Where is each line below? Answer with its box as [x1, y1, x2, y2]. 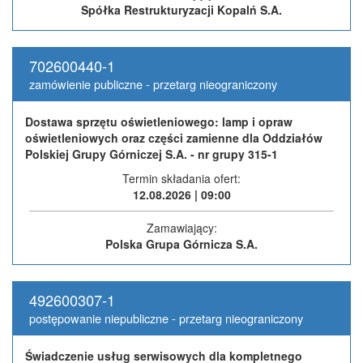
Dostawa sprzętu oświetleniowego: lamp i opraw [25, 113, 293, 130]
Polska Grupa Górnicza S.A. [105, 235, 258, 252]
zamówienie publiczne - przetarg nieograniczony [29, 75, 277, 92]
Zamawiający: [146, 219, 217, 236]
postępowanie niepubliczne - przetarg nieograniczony [29, 309, 303, 327]
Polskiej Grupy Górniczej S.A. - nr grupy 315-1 [25, 145, 278, 162]
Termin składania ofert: [122, 169, 241, 186]
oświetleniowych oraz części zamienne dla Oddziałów [25, 129, 322, 146]
